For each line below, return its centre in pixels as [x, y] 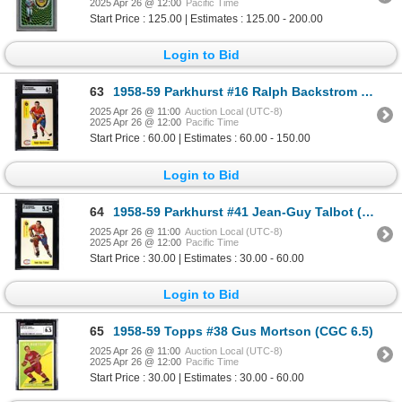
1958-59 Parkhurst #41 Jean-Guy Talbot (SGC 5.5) [237, 211]
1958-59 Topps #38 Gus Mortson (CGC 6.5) [243, 332]
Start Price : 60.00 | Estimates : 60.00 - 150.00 [200, 139]
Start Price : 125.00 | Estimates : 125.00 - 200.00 [206, 19]
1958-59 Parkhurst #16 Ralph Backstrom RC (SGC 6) [237, 92]
